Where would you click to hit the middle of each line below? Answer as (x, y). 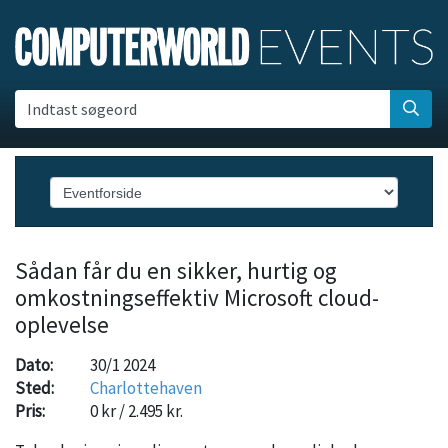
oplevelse (62, 325)
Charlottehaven (145, 387)
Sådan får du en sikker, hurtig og (176, 271)
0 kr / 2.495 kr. (136, 410)
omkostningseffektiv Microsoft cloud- (197, 298)
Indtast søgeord (82, 109)
